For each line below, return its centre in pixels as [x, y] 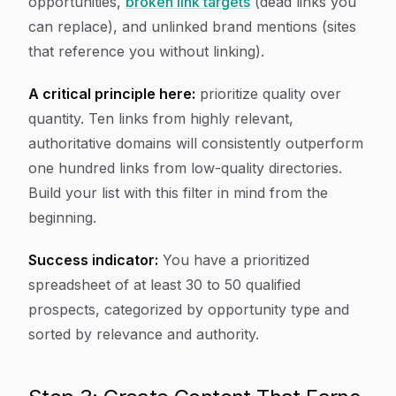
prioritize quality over [268, 94]
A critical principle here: [112, 94]
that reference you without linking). [146, 51]
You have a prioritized [234, 260]
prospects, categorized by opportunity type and [189, 309]
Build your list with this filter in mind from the [178, 193]
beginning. [62, 217]
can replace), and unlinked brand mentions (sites [192, 27]
